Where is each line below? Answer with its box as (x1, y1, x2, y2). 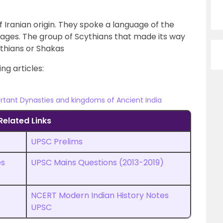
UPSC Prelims (31, 136, 83, 147)
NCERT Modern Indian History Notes (31, 190, 169, 201)
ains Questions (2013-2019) (61, 157, 164, 168)
